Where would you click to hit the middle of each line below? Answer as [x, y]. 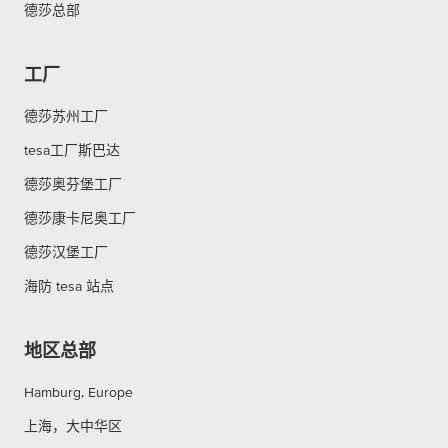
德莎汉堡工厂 [66, 251]
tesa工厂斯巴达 [72, 149]
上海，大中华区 [73, 425]
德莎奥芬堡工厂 [73, 183]
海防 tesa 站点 [69, 285]
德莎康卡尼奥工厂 [80, 217]
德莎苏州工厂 [66, 115]
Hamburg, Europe [78, 391]
